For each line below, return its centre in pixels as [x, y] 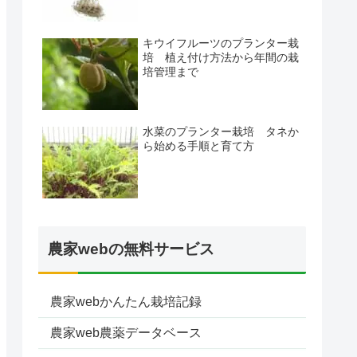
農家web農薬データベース [126, 333]
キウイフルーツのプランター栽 [221, 43]
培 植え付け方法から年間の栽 [221, 57]
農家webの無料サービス [131, 249]
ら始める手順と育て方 [198, 145]
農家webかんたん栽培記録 [126, 302]
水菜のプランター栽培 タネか [221, 131]
